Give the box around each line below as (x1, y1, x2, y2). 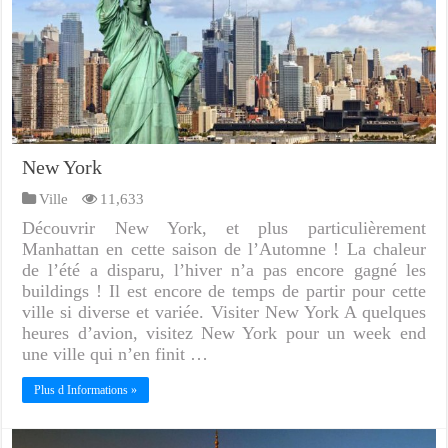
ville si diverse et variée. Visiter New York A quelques (22, 301, 426, 322)
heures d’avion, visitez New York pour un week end (22, 322, 426, 343)
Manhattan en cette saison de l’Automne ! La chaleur (22, 238, 426, 259)
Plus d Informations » (34, 382, 138, 397)
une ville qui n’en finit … (22, 343, 209, 364)
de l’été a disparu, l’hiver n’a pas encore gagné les (22, 259, 426, 280)
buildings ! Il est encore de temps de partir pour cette (22, 280, 426, 301)
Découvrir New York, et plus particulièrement (22, 217, 426, 238)
